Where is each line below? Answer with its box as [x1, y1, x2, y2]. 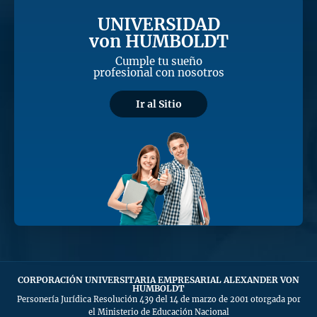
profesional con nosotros [93, 66, 224, 80]
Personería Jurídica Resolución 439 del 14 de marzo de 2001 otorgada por [16, 294, 301, 305]
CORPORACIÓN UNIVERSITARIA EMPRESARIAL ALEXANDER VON [18, 275, 299, 286]
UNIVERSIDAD [97, 13, 220, 36]
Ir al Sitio [135, 97, 182, 110]
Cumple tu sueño [115, 54, 202, 69]
